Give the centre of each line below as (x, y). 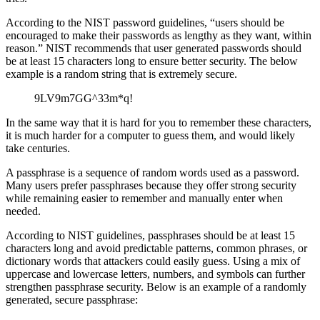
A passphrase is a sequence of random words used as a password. (152, 173)
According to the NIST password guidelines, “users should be (145, 23)
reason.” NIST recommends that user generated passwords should (154, 49)
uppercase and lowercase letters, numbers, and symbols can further (155, 274)
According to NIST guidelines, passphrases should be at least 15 (150, 236)
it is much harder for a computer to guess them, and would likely (150, 136)
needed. (25, 211)
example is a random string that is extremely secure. (121, 74)
